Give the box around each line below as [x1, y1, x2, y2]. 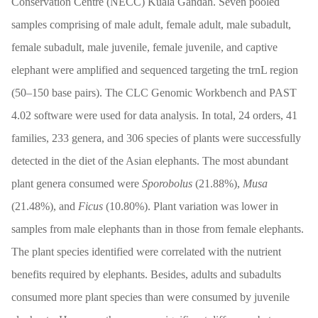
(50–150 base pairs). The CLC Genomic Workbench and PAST [11, 87, 297, 99]
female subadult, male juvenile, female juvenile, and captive [11, 41, 278, 54]
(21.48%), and [11, 200, 78, 213]
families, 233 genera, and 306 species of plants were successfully [11, 132, 301, 145]
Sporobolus [142, 177, 192, 190]
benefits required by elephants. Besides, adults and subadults [11, 268, 281, 281]
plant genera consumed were [11, 177, 142, 190]
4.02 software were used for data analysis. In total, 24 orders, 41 [11, 109, 297, 122]
